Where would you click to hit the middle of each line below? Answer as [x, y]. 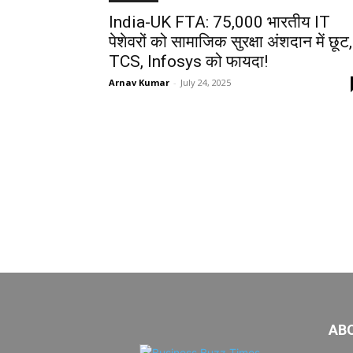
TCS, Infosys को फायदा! [188, 61]
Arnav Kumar [139, 82]
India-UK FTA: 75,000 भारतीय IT [219, 22]
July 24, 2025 [206, 82]
